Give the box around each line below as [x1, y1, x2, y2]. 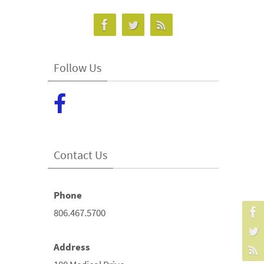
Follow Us [54, 60, 101, 75]
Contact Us [54, 147, 107, 162]
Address [54, 240, 90, 254]
